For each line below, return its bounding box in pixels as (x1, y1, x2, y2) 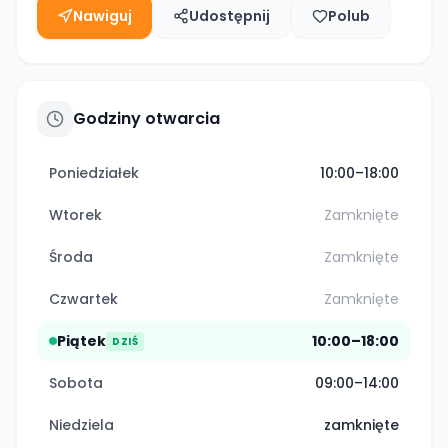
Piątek (57, 331, 106, 351)
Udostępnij (189, 6, 270, 26)
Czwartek (49, 289, 118, 309)
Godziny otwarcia (73, 107, 220, 130)
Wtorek (49, 205, 102, 225)
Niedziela (49, 415, 114, 435)
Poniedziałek (49, 163, 139, 183)
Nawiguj (73, 6, 132, 26)
